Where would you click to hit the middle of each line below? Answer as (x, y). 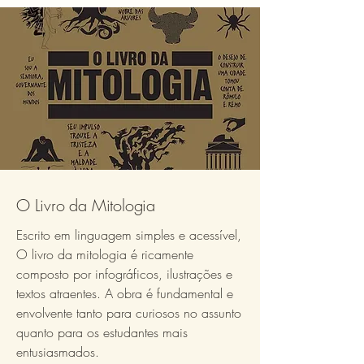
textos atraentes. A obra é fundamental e (125, 293)
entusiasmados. (58, 352)
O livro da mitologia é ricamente (105, 254)
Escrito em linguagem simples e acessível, (129, 235)
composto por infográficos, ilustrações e (124, 274)
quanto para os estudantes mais (102, 332)
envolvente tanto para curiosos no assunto (129, 313)
